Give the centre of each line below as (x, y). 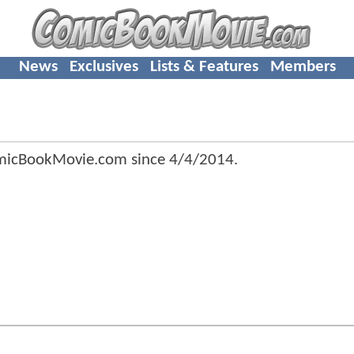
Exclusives (104, 66)
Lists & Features (204, 66)
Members (303, 66)
